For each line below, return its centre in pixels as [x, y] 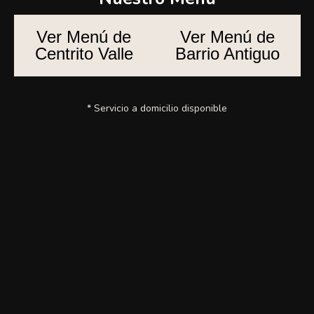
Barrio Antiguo [227, 54]
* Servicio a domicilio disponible [157, 108]
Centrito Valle [84, 54]
